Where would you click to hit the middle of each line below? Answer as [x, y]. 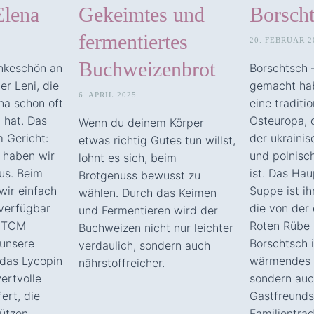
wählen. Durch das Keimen [148, 192]
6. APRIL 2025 [108, 94]
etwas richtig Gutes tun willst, [157, 140]
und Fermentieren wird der [148, 210]
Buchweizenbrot [147, 69]
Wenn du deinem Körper [141, 122]
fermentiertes [133, 41]
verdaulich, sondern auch [144, 245]
